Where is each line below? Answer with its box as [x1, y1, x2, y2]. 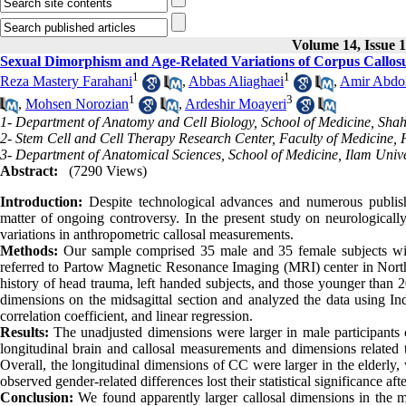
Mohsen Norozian [25, 95, 129, 111]
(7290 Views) [69, 163, 147, 179]
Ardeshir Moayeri [185, 95, 286, 111]
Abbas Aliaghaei [188, 73, 284, 90]
